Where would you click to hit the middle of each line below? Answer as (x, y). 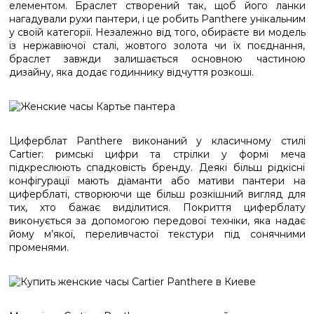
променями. (39, 247)
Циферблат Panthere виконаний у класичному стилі (157, 141)
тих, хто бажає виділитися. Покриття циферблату (157, 207)
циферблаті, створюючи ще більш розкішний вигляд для (157, 194)
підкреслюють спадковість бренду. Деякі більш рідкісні (157, 168)
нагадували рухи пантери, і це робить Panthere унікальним (157, 19)
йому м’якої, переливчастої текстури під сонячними (157, 234)
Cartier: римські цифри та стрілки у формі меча (157, 154)
